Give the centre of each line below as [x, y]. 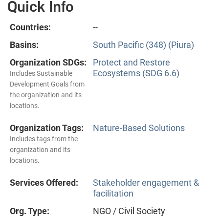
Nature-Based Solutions [139, 128]
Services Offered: [44, 183]
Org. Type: [30, 211]
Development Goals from [47, 84]
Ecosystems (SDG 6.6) [136, 73]
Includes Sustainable [41, 74]
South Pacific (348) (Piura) [143, 45]
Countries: [30, 27]
